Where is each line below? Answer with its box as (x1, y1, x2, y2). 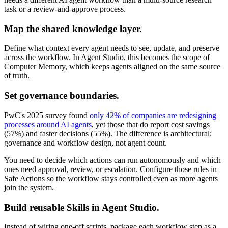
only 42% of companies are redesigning (90, 110, 216, 120)
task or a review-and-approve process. (4, 4, 126, 13)
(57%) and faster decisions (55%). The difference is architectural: (4, 129, 212, 138)
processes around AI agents (4, 120, 92, 129)
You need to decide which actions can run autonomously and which (4, 155, 221, 164)
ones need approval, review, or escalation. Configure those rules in (4, 164, 217, 174)
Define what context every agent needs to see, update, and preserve (4, 44, 219, 53)
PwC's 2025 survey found (4, 110, 90, 120)
